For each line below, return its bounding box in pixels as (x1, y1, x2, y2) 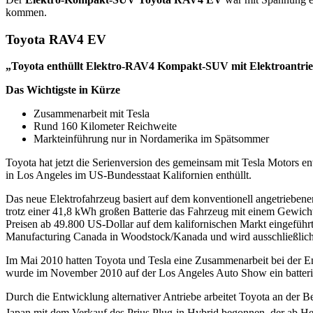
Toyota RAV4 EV (6, 31, 106, 47)
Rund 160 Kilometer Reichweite (34, 120, 177, 133)
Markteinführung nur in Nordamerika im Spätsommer (34, 133, 269, 145)
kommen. (6, 6, 47, 18)
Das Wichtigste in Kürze (6, 84, 120, 96)
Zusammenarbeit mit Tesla (34, 108, 150, 120)
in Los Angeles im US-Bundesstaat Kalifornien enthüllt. (6, 169, 252, 182)
